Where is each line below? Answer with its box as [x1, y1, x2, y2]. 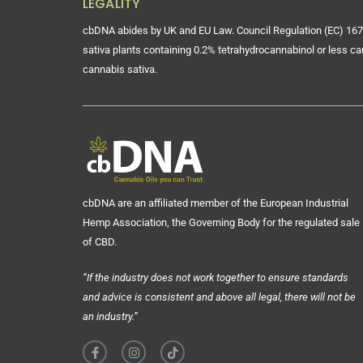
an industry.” [83, 310, 138, 323]
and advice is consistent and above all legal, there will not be [83, 291, 356, 304]
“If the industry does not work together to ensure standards [83, 271, 348, 284]
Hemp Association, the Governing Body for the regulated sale [83, 216, 360, 229]
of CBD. [83, 236, 119, 249]
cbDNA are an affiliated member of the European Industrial [83, 197, 348, 210]
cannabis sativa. [83, 63, 157, 76]
